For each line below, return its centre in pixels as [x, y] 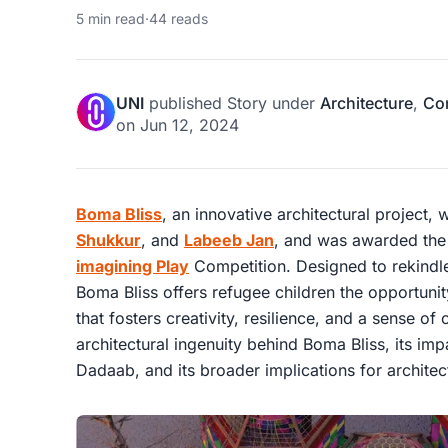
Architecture [366, 103]
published [185, 103]
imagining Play [132, 266]
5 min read [110, 19]
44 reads [178, 19]
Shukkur [108, 240]
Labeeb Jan [229, 240]
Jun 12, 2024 [189, 125]
